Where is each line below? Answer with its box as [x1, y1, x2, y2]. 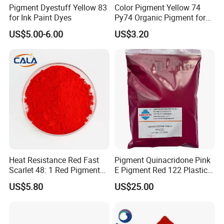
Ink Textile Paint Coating [114, 174, 200, 185]
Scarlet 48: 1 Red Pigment [9, 164, 100, 175]
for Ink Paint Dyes [9, 11, 72, 23]
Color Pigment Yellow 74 [114, 1, 200, 13]
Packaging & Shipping [14, 108, 82, 118]
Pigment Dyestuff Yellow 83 [9, 1, 107, 13]
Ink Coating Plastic [114, 21, 180, 33]
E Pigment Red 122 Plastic [114, 164, 207, 175]
